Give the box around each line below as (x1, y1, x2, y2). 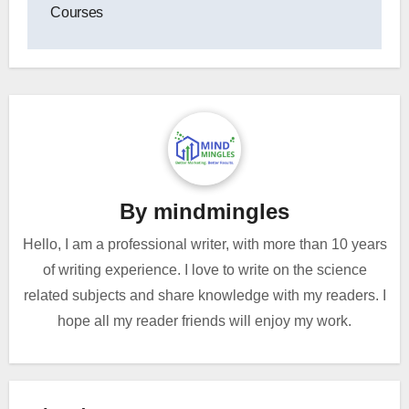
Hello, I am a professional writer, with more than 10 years (22, 236, 387, 252)
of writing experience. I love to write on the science (42, 261, 367, 278)
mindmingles (153, 199, 289, 225)
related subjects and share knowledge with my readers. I (23, 287, 386, 303)
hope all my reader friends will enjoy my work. (58, 312, 351, 329)
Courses (50, 4, 103, 20)
